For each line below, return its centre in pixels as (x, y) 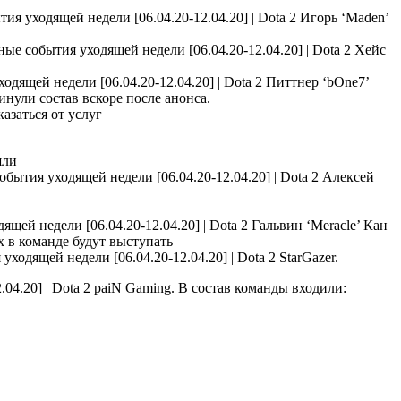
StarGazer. (307, 257)
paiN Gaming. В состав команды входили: (218, 287)
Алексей (346, 176)
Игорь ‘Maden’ (342, 17)
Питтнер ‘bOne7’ (316, 81)
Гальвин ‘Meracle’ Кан (318, 225)
